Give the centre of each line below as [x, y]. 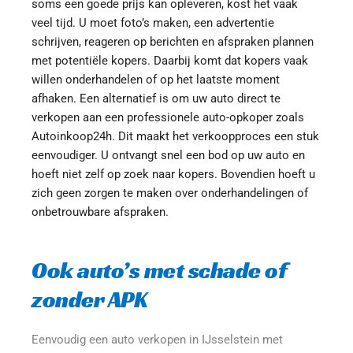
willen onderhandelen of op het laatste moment [156, 79]
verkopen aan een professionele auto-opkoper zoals [168, 117]
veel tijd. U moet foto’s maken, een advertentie [153, 22]
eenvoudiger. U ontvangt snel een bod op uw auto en [168, 155]
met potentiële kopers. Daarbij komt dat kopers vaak [170, 60]
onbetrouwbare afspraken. [100, 212]
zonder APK [89, 299]
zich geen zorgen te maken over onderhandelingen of [170, 193]
